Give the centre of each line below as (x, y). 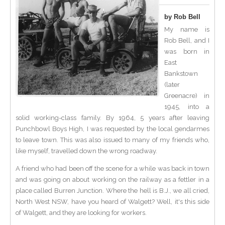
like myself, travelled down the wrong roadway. (86, 151)
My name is (187, 29)
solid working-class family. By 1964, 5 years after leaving (113, 118)
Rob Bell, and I (187, 40)
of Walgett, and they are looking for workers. (81, 213)
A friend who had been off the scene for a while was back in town (113, 168)
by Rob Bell (182, 17)
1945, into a (187, 107)
